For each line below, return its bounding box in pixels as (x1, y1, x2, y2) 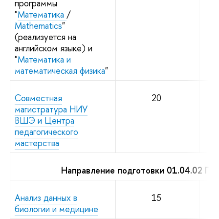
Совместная (15, 91, 62, 104)
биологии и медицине (15, 202, 98, 215)
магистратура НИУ (15, 103, 88, 115)
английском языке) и (15, 42, 92, 54)
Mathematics (15, 19, 62, 32)
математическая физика (15, 64, 105, 77)
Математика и (18, 53, 71, 66)
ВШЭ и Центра (15, 114, 74, 127)
